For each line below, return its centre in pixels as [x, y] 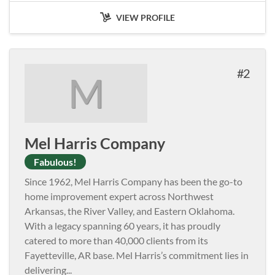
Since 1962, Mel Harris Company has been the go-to [134, 181]
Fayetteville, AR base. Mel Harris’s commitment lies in [137, 255]
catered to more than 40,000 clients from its [116, 240]
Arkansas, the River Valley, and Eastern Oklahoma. [130, 211]
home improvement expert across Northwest [119, 196]
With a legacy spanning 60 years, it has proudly [122, 225]
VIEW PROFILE [145, 17]
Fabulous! [55, 161]
